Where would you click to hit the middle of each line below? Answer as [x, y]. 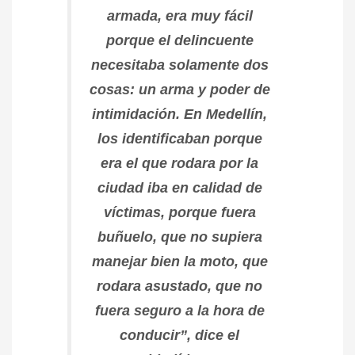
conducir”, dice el [179, 335]
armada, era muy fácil [179, 15]
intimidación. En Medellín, [179, 114]
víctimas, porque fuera [179, 212]
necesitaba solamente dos [179, 65]
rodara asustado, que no [179, 286]
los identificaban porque [179, 138]
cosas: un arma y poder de [179, 89]
